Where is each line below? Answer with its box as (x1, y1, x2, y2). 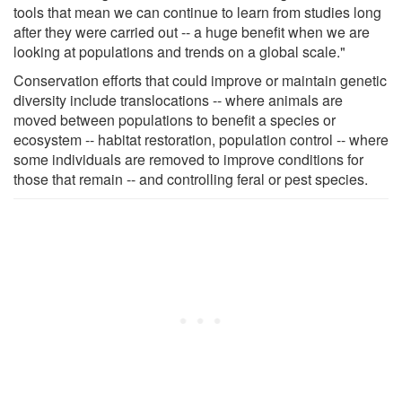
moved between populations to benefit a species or (13, 109, 336, 130)
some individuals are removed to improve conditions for (13, 148, 363, 170)
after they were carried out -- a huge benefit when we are (13, 21, 370, 42)
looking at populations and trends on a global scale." (13, 40, 345, 62)
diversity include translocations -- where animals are (13, 89, 343, 110)
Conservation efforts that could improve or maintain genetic (13, 69, 387, 91)
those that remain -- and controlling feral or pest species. (13, 168, 368, 189)
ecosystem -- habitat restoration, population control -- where (13, 128, 389, 150)
